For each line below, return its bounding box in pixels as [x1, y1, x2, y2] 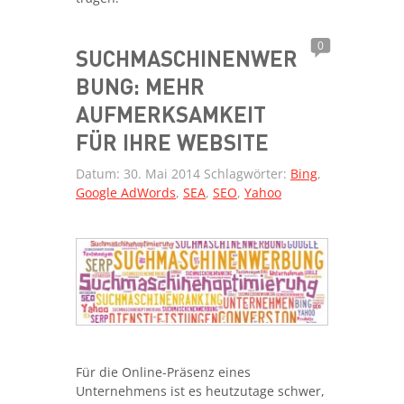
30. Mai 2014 [124, 164, 200, 182]
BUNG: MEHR [76, 72, 205, 99]
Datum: [76, 164, 124, 182]
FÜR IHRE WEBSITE [76, 128, 269, 155]
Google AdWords [76, 183, 176, 201]
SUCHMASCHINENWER [76, 44, 298, 71]
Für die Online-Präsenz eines [76, 363, 251, 381]
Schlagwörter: [200, 164, 290, 182]
